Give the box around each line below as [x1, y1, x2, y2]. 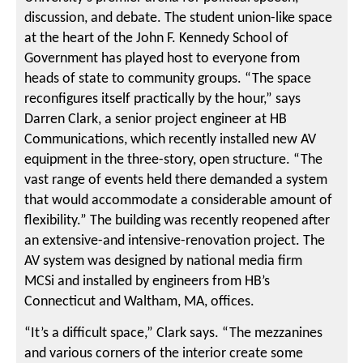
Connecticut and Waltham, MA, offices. [24, 294, 255, 310]
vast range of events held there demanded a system [24, 173, 328, 189]
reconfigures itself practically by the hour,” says [24, 92, 301, 108]
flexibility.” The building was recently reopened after [24, 213, 331, 229]
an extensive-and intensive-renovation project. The [24, 233, 326, 250]
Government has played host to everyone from [24, 51, 301, 67]
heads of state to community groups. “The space [24, 71, 312, 88]
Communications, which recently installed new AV [24, 132, 317, 148]
